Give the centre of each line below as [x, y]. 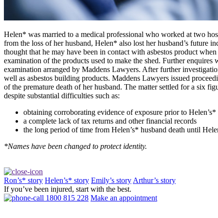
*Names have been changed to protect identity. [75, 146]
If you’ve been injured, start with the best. [68, 189]
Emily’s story [111, 180]
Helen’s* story [67, 180]
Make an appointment [124, 198]
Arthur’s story [154, 180]
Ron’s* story [23, 180]
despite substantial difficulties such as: [62, 95]
